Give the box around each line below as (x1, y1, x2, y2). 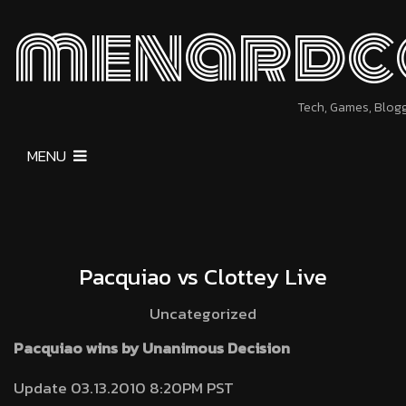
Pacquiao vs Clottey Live (79, 259, 327, 294)
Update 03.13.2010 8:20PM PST (14, 376, 234, 400)
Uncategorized (150, 302, 256, 325)
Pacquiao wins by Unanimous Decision (14, 336, 290, 360)
